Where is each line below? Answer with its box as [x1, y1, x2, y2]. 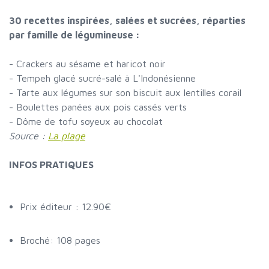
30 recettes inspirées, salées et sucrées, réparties [9, 15, 246, 26]
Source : [9, 130, 48, 141]
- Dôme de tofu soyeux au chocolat [9, 116, 163, 127]
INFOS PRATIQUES [9, 159, 94, 170]
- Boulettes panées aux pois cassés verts [9, 101, 187, 112]
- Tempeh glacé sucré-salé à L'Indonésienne [9, 73, 196, 83]
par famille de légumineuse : [9, 29, 140, 40]
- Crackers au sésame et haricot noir [9, 58, 166, 69]
